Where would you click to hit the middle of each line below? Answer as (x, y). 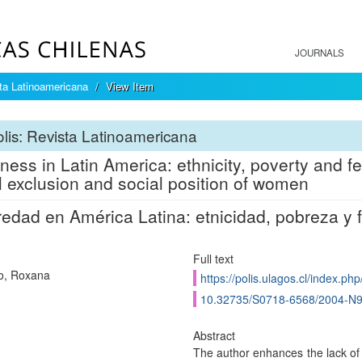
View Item (130, 86)
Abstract (214, 335)
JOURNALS (320, 53)
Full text (213, 259)
